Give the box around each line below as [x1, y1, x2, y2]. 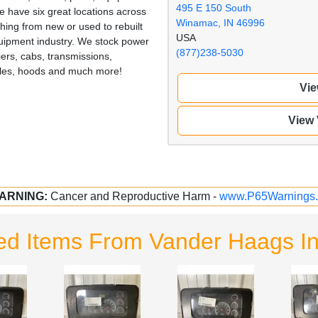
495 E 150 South [176, 1, 251, 13]
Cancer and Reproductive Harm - [50, 190, 219, 202]
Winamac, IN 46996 [176, 16, 265, 28]
